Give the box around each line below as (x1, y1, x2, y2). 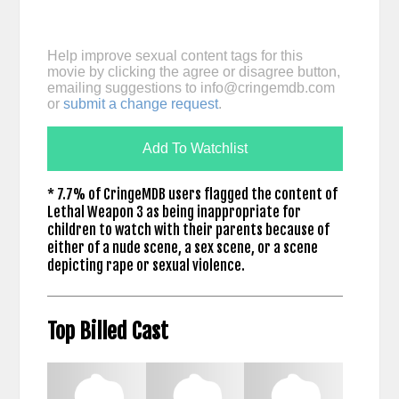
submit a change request (62, 96, 218, 112)
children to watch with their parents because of (46, 221, 330, 240)
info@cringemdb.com (199, 80, 335, 96)
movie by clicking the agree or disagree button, (46, 64, 340, 80)
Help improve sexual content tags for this (46, 48, 303, 64)
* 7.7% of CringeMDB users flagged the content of (46, 185, 338, 204)
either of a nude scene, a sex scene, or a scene (46, 239, 318, 257)
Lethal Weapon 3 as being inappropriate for (46, 203, 301, 222)
